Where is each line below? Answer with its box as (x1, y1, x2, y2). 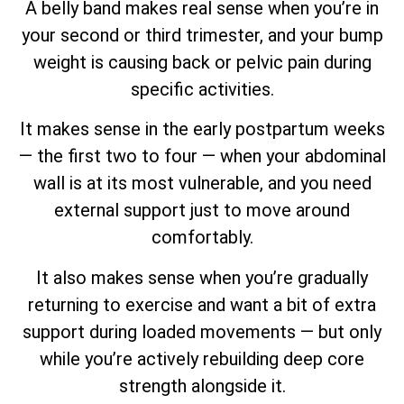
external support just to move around (54, 199, 350, 222)
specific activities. (130, 78, 274, 100)
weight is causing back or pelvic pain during (32, 50, 372, 73)
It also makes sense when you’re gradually (36, 266, 368, 289)
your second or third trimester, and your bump (21, 23, 383, 46)
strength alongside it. (118, 374, 286, 397)
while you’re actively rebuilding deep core (40, 347, 364, 370)
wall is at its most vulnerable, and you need (32, 172, 372, 195)
